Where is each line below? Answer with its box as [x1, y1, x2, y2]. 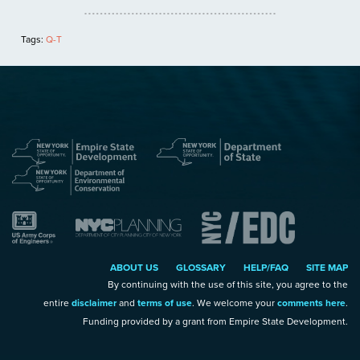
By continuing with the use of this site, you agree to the [108, 279, 348, 291]
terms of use [137, 297, 192, 309]
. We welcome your [192, 297, 277, 309]
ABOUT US [110, 262, 158, 274]
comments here [277, 297, 346, 309]
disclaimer [72, 297, 117, 309]
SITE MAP [306, 262, 348, 274]
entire [43, 297, 72, 309]
